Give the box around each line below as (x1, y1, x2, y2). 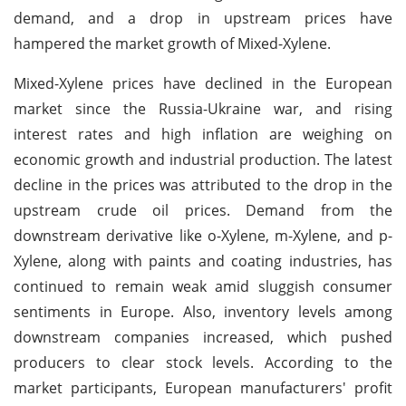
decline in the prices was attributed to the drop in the (14, 174, 392, 195)
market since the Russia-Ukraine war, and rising (14, 98, 392, 119)
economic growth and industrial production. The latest (14, 149, 392, 169)
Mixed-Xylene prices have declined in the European (14, 72, 392, 93)
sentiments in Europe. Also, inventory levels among (14, 301, 392, 322)
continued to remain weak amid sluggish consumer (14, 275, 392, 296)
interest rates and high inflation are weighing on (14, 123, 392, 144)
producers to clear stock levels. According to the (14, 352, 392, 372)
